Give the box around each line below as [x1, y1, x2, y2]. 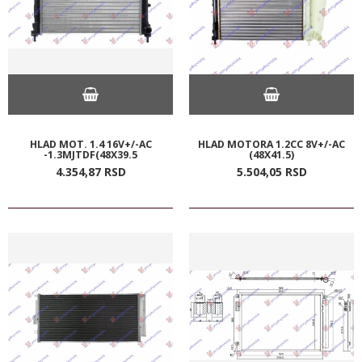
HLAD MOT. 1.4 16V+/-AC [29, 137, 152, 151]
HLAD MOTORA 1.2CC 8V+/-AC [198, 137, 345, 151]
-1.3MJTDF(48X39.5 [44, 147, 137, 162]
